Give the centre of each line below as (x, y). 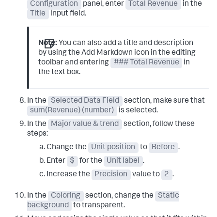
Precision (111, 175)
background (48, 206)
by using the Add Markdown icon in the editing (117, 53)
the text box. (60, 72)
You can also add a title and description (125, 43)
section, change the (119, 196)
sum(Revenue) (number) (72, 111)
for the (91, 162)
